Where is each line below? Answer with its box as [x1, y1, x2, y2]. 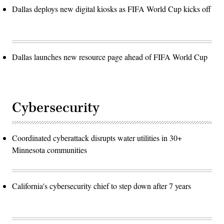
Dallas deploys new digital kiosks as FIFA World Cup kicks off [12, 3, 211, 14]
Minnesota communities [12, 144, 87, 155]
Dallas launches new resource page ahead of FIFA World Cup [12, 51, 207, 62]
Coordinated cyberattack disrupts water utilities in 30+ [12, 132, 182, 143]
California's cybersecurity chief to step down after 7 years [12, 180, 191, 191]
